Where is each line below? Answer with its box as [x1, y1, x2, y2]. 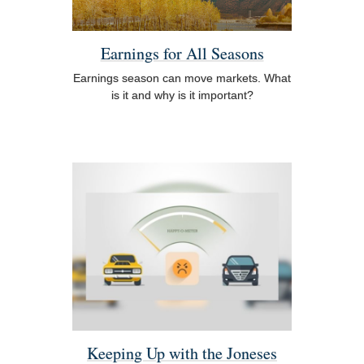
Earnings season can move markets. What [73, 71, 291, 84]
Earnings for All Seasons [100, 42, 264, 65]
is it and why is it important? [110, 88, 253, 102]
